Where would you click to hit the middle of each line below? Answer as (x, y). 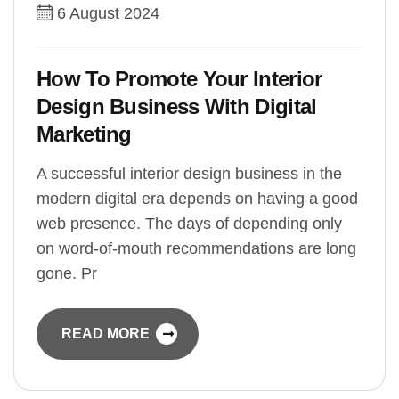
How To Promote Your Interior (179, 79)
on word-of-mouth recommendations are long (196, 249)
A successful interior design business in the (189, 174)
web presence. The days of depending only (189, 224)
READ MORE (107, 334)
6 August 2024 (108, 14)
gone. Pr (67, 274)
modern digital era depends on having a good (197, 199)
